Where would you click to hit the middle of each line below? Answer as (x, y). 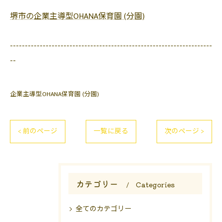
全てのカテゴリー (104, 209)
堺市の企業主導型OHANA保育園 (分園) (77, 17)
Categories (155, 184)
